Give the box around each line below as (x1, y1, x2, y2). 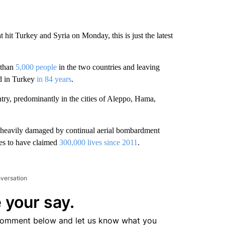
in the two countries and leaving (56, 63, 160, 71)
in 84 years (36, 75, 71, 83)
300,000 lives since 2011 (59, 138, 138, 147)
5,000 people (15, 63, 57, 71)
